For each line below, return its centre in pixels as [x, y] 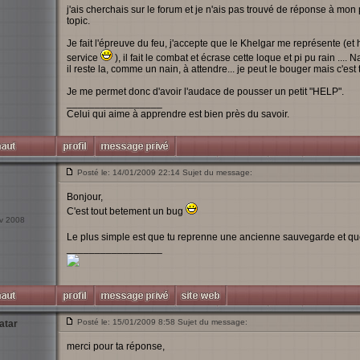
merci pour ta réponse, [115, 346]
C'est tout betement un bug [126, 211]
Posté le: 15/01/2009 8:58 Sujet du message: [162, 322]
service [83, 58]
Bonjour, [84, 197]
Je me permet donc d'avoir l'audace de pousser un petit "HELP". [205, 92]
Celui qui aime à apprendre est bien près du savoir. [178, 114]
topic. [78, 21]
